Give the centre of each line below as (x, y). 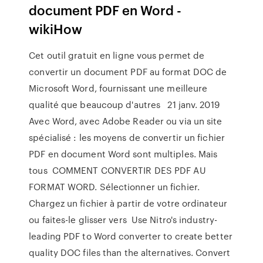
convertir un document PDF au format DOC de (128, 72)
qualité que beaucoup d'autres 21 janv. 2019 (124, 104)
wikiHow (56, 28)
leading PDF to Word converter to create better (131, 236)
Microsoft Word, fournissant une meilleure (118, 88)
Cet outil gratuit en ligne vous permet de (117, 55)
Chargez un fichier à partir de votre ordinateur (128, 203)
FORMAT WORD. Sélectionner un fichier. (114, 187)
